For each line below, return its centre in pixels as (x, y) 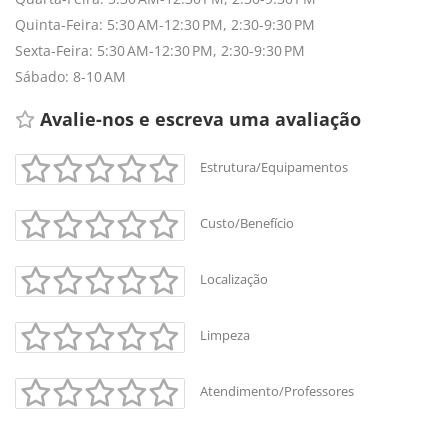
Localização (234, 278)
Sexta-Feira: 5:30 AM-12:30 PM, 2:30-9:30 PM (160, 50)
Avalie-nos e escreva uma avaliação (200, 118)
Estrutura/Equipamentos (274, 166)
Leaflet (36, 283)
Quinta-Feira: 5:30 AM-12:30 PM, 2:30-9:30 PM (165, 24)
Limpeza (225, 334)
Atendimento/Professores (277, 390)
